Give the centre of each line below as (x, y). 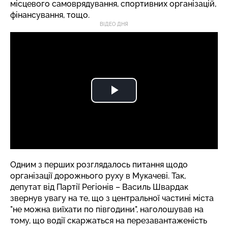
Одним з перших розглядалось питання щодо (99, 164)
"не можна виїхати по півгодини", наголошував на (107, 209)
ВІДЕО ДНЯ (114, 24)
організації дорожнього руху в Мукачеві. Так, (98, 176)
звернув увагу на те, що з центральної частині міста (112, 198)
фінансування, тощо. (50, 15)
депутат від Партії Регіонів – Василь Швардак (99, 187)
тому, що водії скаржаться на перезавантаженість (109, 220)
